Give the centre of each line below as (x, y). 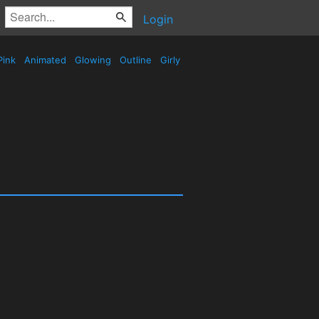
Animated (45, 60)
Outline (136, 60)
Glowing (93, 60)
